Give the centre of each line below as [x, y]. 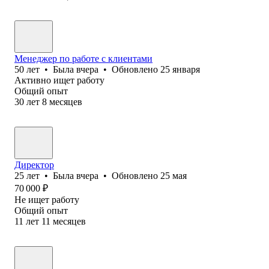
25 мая [174, 175]
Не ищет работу [47, 199]
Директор [34, 165]
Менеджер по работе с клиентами [83, 58]
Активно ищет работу [59, 80]
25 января [180, 69]
